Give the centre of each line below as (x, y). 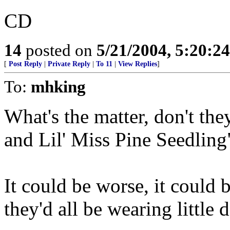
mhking (58, 87)
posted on (59, 50)
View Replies (138, 64)
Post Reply (25, 64)
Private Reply (69, 64)
